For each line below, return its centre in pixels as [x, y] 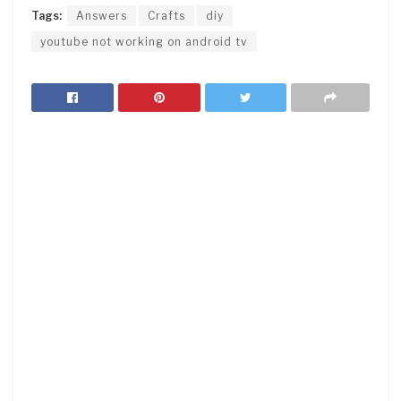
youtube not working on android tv [144, 41]
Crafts [166, 15]
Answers [102, 15]
